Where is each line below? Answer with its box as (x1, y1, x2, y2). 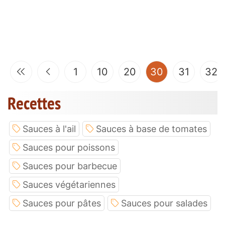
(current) (163, 65, 204, 77)
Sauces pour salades (121, 197, 207, 208)
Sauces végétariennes (23, 179, 116, 190)
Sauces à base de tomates (96, 123, 207, 134)
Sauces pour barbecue (23, 160, 117, 171)
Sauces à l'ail (23, 123, 76, 134)
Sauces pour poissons (23, 142, 115, 153)
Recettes (8, 91, 61, 115)
